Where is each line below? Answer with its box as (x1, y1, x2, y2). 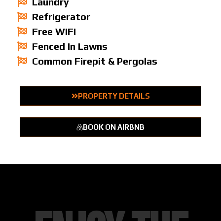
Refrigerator (32, 10, 90, 22)
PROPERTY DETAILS (77, 91, 150, 100)
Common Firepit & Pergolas (32, 55, 157, 67)
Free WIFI (32, 25, 76, 37)
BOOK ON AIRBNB (83, 122, 145, 131)
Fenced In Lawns (32, 40, 108, 52)
